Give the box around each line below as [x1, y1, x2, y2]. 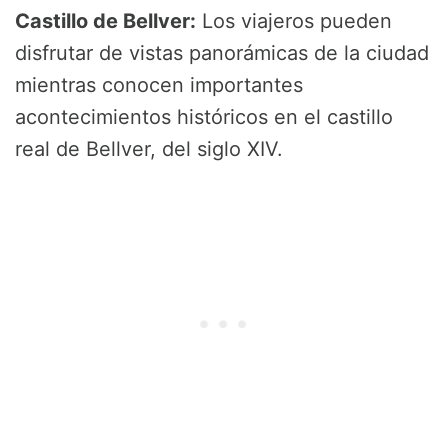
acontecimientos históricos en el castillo [15, 105, 393, 130]
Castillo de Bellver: [15, 9, 196, 34]
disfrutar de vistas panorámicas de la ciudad [15, 41, 429, 66]
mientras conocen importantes [15, 73, 303, 98]
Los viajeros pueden [196, 9, 392, 34]
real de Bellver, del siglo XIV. [15, 137, 283, 162]
